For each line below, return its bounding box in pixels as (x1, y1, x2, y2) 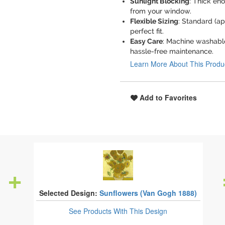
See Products (69, 206, 114, 216)
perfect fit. (130, 27, 164, 35)
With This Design (114, 206, 168, 216)
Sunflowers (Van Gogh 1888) (99, 188, 197, 198)
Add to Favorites (138, 92, 197, 102)
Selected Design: (39, 188, 98, 198)
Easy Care (130, 37, 163, 45)
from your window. (130, 7, 191, 15)
